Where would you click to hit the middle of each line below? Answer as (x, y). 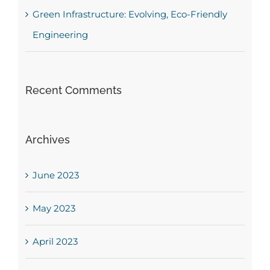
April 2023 (55, 242)
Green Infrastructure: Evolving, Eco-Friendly (130, 14)
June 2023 (55, 175)
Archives (47, 140)
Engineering (60, 35)
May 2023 (54, 209)
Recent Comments (73, 90)
